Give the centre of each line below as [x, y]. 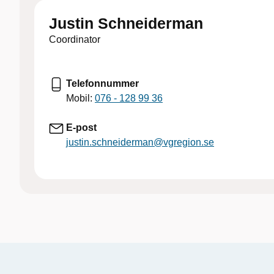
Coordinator [75, 39]
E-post [81, 128]
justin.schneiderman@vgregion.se [140, 142]
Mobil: [80, 98]
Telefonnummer [102, 83]
